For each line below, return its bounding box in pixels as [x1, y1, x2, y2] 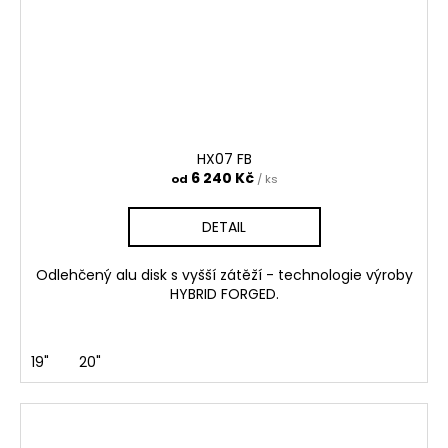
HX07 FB [196, 148, 252, 169]
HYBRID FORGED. [169, 283, 279, 304]
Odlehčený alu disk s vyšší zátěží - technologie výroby [35, 264, 413, 285]
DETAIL [202, 216, 246, 237]
